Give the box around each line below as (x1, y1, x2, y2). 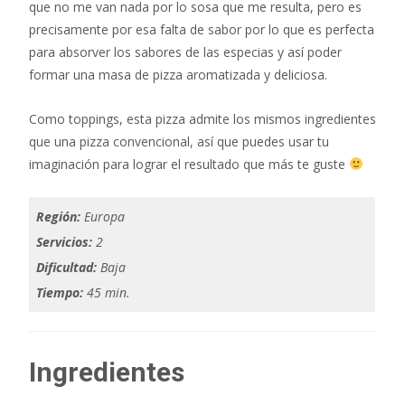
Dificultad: (36, 258, 97, 276)
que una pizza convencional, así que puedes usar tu (29, 132, 329, 150)
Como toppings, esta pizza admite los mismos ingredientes (29, 109, 376, 127)
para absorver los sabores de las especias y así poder (29, 42, 342, 61)
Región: (36, 207, 80, 225)
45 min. (87, 283, 130, 301)
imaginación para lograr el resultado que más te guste (29, 155, 349, 173)
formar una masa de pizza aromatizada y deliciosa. (29, 65, 327, 83)
